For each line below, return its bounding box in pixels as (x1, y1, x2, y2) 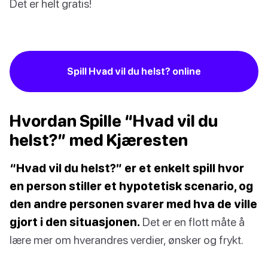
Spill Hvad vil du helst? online (67, 65, 201, 77)
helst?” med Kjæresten (10, 130, 188, 150)
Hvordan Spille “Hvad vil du (10, 111, 218, 130)
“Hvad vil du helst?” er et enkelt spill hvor (10, 160, 244, 175)
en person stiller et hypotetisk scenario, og (10, 178, 253, 193)
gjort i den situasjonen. (10, 214, 140, 229)
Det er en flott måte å (140, 214, 245, 229)
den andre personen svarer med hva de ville (10, 196, 257, 211)
